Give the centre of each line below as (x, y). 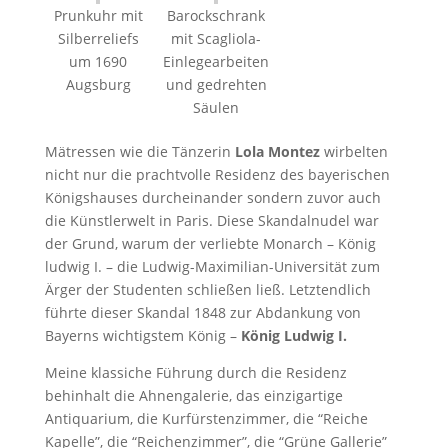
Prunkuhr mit (98, 15)
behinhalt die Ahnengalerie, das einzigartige (193, 395)
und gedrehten (216, 84)
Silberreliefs (98, 38)
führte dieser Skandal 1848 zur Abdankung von (202, 312)
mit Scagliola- (216, 38)
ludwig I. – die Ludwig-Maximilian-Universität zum (212, 266)
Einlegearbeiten (216, 61)
